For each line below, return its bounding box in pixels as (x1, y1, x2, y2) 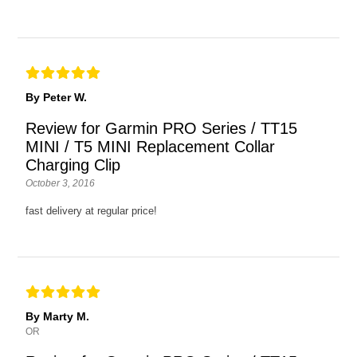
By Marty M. (25, 310, 90, 324)
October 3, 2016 (25, 178, 96, 190)
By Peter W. (25, 91, 88, 104)
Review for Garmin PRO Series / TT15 (25, 120, 298, 138)
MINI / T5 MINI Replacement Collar (25, 138, 276, 156)
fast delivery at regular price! (25, 205, 158, 218)
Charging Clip (25, 156, 121, 175)
